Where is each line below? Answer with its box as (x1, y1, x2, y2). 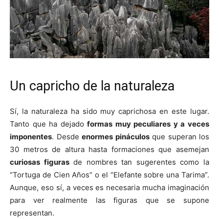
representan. (10, 208, 54, 218)
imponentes (10, 132, 52, 142)
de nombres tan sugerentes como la (69, 157, 210, 167)
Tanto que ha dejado (10, 119, 88, 129)
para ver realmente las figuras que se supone (10, 196, 209, 205)
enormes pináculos (82, 132, 150, 142)
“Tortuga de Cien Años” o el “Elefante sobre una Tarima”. (10, 170, 209, 180)
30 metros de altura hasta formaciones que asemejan (10, 145, 209, 154)
